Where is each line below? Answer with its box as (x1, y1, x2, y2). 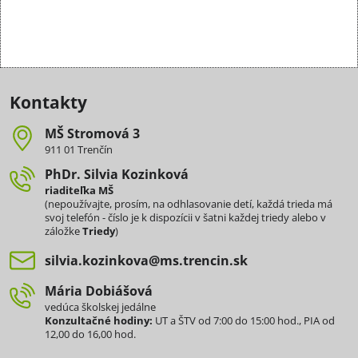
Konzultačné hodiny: (45, 313, 153, 328)
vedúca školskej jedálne (45, 300, 156, 314)
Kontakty (10, 91, 87, 113)
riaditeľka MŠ (45, 183, 113, 197)
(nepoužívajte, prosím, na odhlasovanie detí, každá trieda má (45, 197, 332, 211)
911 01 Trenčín (45, 142, 113, 157)
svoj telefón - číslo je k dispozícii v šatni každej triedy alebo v (45, 210, 326, 225)
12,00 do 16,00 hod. (45, 327, 136, 341)
